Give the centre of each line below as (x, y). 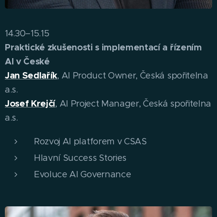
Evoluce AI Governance (83, 174)
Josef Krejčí (30, 104)
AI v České (27, 62)
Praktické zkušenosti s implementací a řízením (103, 47)
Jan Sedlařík (31, 76)
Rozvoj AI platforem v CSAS (90, 141)
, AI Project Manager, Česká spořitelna (133, 104)
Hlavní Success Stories (80, 158)
